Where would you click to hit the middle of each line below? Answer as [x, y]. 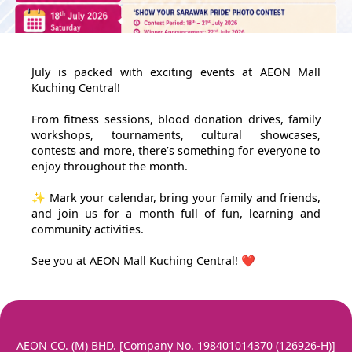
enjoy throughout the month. [110, 166]
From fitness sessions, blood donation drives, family [176, 119]
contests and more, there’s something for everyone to [176, 150]
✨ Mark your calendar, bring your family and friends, [176, 198]
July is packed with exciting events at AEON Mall [176, 72]
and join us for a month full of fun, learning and [176, 213]
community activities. [88, 229]
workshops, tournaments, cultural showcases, [176, 135]
